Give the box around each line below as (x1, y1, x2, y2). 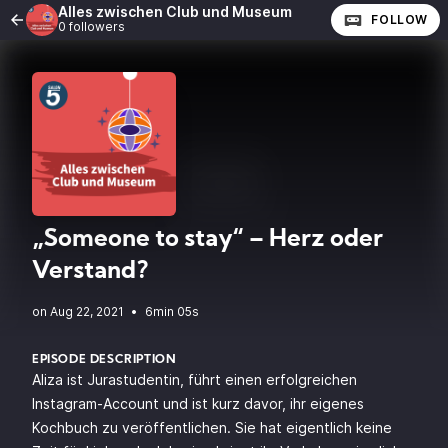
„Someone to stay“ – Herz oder (32, 228, 383, 252)
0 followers (58, 19, 125, 34)
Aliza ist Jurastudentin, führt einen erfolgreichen (32, 371, 357, 388)
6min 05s (145, 304, 199, 319)
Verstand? (32, 260, 149, 284)
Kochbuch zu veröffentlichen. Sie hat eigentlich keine (32, 419, 392, 436)
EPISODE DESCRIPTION (32, 354, 177, 366)
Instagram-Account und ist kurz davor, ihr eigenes (32, 395, 364, 412)
